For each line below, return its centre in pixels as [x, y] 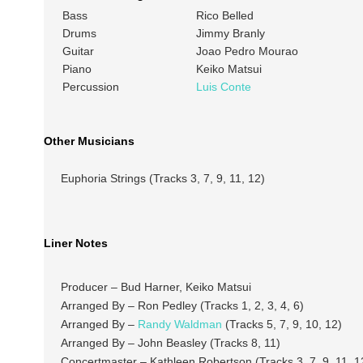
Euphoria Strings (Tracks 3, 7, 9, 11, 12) [162, 179]
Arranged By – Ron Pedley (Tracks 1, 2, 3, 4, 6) [182, 305]
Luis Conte [223, 87]
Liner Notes [75, 243]
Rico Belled [224, 16]
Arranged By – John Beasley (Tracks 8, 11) [170, 342]
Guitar [78, 51]
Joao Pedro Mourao [247, 51]
